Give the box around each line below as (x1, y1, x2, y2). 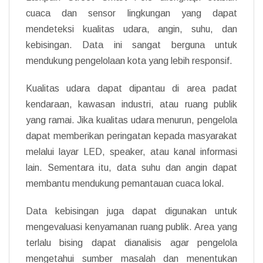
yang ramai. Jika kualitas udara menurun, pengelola (26, 114, 237, 125)
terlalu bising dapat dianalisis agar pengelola (26, 237, 237, 248)
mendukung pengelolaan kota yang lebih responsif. (26, 55, 232, 66)
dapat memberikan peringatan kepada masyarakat (26, 130, 237, 141)
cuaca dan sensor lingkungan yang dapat (26, 8, 237, 18)
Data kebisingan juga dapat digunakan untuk (26, 205, 237, 216)
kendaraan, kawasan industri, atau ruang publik (26, 99, 237, 109)
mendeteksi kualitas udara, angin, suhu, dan (26, 23, 237, 34)
